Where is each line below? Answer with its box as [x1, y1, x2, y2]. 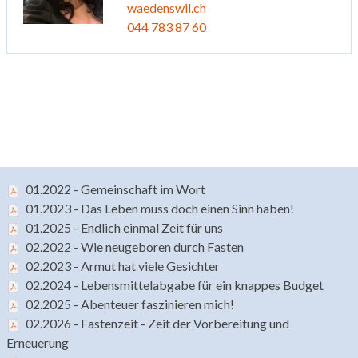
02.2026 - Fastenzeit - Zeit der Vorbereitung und [26, 315, 289, 331]
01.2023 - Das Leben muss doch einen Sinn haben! [26, 200, 294, 216]
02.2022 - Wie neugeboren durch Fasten [26, 238, 244, 254]
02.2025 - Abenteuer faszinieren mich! [26, 296, 234, 312]
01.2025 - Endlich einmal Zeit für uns [26, 219, 223, 235]
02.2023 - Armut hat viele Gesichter [26, 257, 220, 273]
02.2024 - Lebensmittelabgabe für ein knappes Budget [26, 276, 324, 292]
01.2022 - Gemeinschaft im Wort [26, 181, 205, 197]
